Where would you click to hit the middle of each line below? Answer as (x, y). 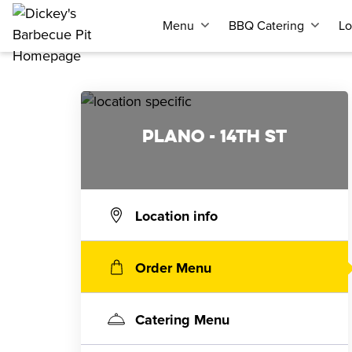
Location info (176, 216)
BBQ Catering (266, 26)
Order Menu (173, 268)
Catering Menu (182, 320)
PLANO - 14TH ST (214, 136)
